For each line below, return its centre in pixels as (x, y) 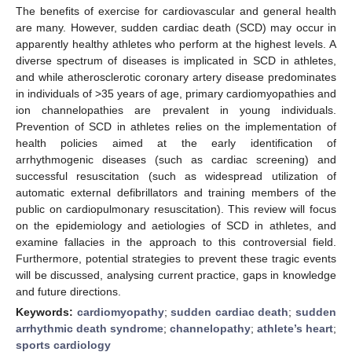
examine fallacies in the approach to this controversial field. (176, 242)
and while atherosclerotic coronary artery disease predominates (176, 77)
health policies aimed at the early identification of (176, 143)
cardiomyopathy (120, 312)
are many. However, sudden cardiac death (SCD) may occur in (176, 27)
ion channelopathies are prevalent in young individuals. (176, 110)
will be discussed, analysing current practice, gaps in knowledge (176, 275)
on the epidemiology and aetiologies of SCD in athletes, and (176, 225)
